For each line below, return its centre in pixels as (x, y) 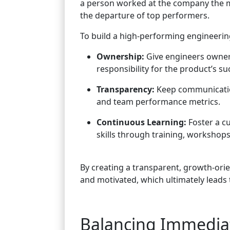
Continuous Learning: (141, 122)
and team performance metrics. (158, 102)
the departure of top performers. (145, 15)
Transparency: (126, 89)
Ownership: (120, 56)
